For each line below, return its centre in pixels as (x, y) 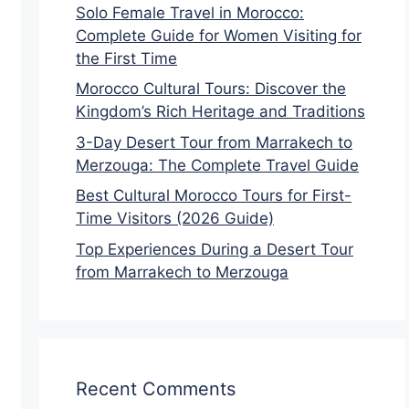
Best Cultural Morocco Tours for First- (214, 195)
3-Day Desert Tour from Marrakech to (214, 142)
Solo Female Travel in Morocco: (190, 12)
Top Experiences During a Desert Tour (215, 249)
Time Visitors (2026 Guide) (175, 218)
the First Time (126, 58)
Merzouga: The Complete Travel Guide (217, 165)
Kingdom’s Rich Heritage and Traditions (220, 111)
